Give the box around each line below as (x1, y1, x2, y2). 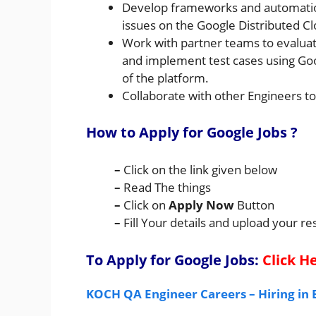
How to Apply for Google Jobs (86, 123, 291, 142)
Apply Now (169, 197, 237, 214)
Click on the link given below (123, 162, 277, 178)
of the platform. (122, 69, 209, 86)
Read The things (121, 179, 211, 196)
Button (237, 197, 274, 214)
